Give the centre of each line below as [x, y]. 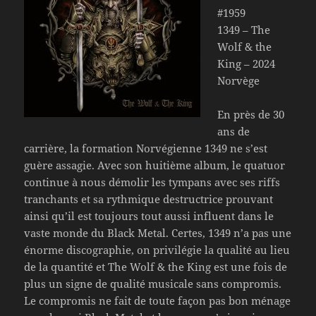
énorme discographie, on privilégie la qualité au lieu [157, 250]
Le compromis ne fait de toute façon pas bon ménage [158, 301]
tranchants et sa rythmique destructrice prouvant [149, 199]
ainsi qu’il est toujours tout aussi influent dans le [149, 216]
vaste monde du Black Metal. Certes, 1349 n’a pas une [158, 233]
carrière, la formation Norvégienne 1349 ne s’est [146, 148]
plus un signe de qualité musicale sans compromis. [153, 284]
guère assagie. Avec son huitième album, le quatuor [155, 165]
